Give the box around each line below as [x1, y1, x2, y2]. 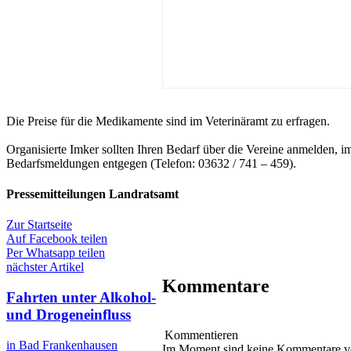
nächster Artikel [6, 260, 84, 274]
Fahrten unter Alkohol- [6, 289, 156, 306]
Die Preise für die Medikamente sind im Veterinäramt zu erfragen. [6, 114, 330, 128]
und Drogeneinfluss [6, 306, 131, 324]
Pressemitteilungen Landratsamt [6, 187, 179, 201]
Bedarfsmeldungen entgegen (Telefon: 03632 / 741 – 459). [6, 156, 296, 170]
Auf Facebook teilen [6, 232, 107, 246]
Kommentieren [165, 328, 239, 342]
